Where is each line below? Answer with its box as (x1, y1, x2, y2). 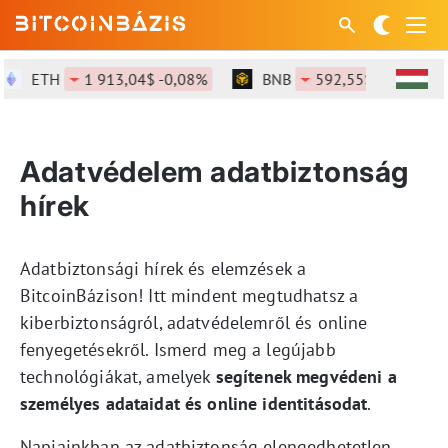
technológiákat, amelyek (20, 365, 216, 388)
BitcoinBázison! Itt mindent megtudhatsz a (20, 284, 359, 307)
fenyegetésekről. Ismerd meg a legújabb (20, 338, 336, 361)
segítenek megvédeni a (215, 365, 397, 388)
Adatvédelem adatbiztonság (20, 154, 409, 189)
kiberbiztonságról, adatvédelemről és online (20, 311, 368, 334)
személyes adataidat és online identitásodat (20, 392, 368, 415)
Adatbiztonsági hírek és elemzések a (20, 257, 307, 280)
